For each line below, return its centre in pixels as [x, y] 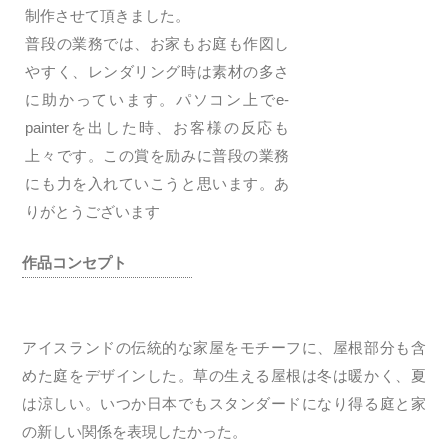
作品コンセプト [75, 262]
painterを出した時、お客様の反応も [157, 127]
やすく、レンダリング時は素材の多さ [157, 71]
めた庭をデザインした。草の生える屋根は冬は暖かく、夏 [224, 375]
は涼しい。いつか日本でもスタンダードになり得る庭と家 [224, 403]
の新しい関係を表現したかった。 [135, 431]
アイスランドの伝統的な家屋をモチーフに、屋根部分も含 [224, 347]
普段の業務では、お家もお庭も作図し [157, 43]
